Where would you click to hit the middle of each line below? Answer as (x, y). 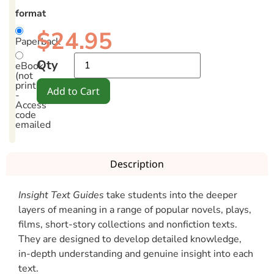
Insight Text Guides (61, 195)
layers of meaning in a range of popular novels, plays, (135, 210)
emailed (33, 125)
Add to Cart (73, 91)
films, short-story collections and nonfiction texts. (128, 225)
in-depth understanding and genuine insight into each (136, 254)
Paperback (38, 42)
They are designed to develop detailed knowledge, (130, 239)
